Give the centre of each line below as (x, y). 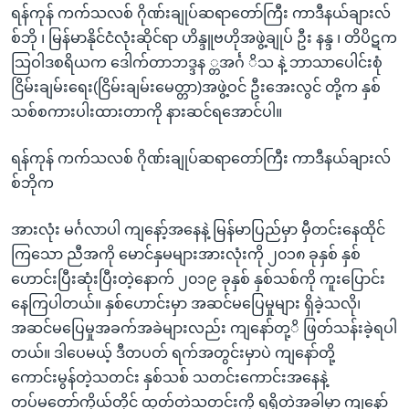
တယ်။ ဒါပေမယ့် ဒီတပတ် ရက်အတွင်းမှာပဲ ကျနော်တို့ (173, 353)
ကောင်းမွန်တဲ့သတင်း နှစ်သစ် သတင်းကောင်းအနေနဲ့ (169, 378)
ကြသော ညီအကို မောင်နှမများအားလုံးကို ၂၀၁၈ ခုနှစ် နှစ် (186, 255)
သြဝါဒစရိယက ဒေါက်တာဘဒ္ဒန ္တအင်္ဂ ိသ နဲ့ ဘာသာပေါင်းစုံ (197, 63)
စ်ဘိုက (32, 184)
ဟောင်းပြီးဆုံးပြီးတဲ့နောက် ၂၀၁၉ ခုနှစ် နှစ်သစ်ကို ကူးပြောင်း (198, 279)
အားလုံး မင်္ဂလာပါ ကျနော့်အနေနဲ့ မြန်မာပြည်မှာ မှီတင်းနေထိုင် (198, 230)
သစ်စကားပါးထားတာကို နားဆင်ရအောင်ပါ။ (147, 112)
